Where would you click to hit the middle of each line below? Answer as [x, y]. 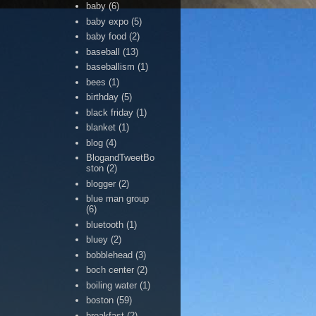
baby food [107, 37]
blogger [101, 183]
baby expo [108, 21]
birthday [103, 97]
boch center [110, 270]
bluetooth [105, 224]
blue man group [118, 199]
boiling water [112, 285]
